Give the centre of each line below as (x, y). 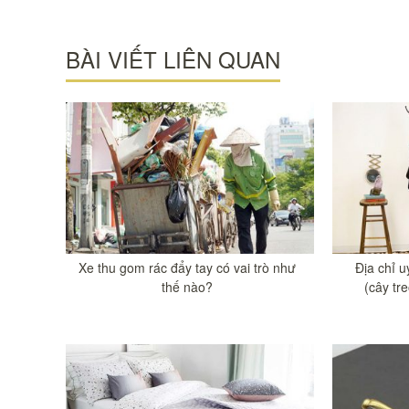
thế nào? (188, 287)
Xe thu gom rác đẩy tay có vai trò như (188, 267)
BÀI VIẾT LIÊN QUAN (173, 59)
